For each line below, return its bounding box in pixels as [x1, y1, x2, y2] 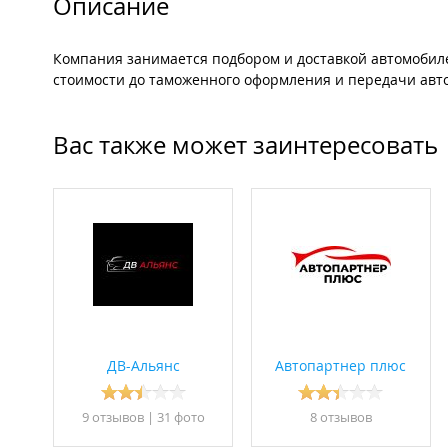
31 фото [156, 408, 205, 427]
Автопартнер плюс [275, 356, 406, 376]
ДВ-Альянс [106, 356, 180, 376]
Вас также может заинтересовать [53, 129, 438, 162]
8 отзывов [309, 408, 372, 427]
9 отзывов [81, 408, 144, 427]
